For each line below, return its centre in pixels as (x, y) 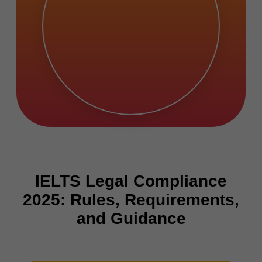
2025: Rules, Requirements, (131, 200)
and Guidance (131, 219)
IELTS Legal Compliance (131, 181)
